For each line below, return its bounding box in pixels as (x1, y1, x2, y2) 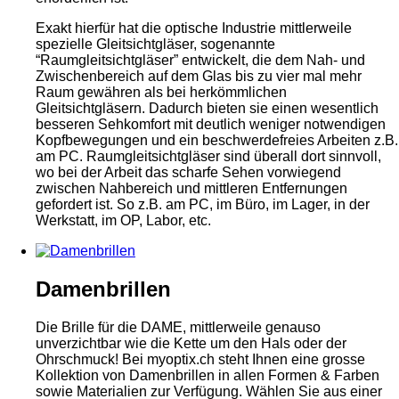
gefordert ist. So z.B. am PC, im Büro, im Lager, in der (36, 197, 370, 213)
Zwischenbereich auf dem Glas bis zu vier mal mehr (36, 69, 362, 85)
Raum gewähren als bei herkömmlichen (36, 85, 287, 101)
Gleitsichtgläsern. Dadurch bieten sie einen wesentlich (36, 101, 379, 117)
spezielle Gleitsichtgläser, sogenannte (36, 37, 275, 53)
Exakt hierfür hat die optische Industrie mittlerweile (36, 20, 352, 37)
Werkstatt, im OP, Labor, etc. (36, 213, 211, 229)
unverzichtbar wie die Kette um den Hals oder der (36, 335, 346, 351)
